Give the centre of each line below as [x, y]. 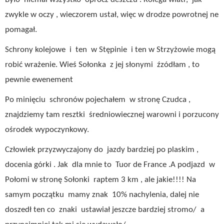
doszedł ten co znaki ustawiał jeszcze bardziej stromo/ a [105, 210]
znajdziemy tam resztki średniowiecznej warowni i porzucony [112, 115]
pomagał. [21, 30]
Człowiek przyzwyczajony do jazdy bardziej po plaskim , [102, 150]
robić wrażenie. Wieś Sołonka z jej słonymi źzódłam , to [103, 65]
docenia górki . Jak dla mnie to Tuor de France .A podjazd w [110, 165]
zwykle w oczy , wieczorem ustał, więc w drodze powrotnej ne [112, 15]
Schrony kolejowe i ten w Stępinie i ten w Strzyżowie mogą [110, 50]
